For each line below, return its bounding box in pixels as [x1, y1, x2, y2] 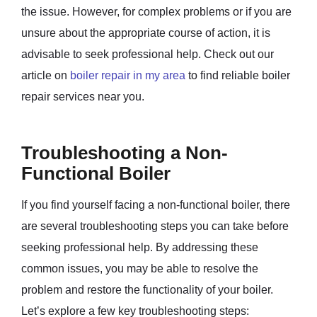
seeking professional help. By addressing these [21, 241, 258, 253]
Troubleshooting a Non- [21, 142, 228, 163]
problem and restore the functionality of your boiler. [21, 283, 273, 296]
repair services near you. [21, 90, 144, 103]
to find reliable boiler [185, 69, 290, 81]
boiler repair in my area [70, 69, 185, 81]
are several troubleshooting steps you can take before [21, 219, 289, 232]
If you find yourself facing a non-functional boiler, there [21, 198, 290, 211]
